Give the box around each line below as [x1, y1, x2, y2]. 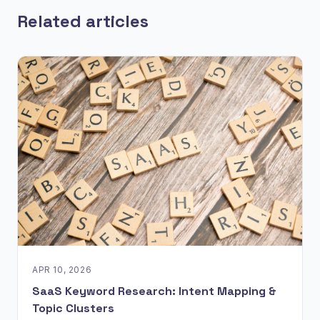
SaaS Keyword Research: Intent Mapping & [32, 284, 276, 299]
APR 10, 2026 [32, 264, 92, 276]
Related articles [17, 10, 149, 32]
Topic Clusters [32, 301, 114, 316]
